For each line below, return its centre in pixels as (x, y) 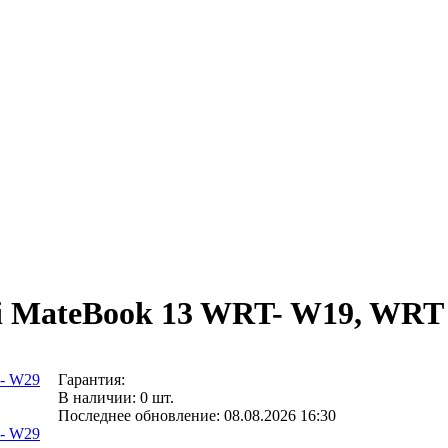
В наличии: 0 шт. (116, 398)
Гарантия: (93, 380)
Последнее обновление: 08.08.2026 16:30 (197, 416)
